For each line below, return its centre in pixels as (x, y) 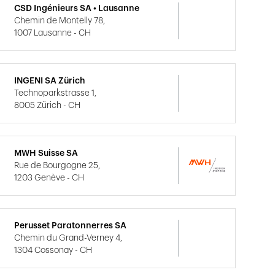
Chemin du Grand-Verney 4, (68, 238)
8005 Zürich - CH (48, 106)
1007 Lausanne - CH (53, 33)
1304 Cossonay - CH (53, 250)
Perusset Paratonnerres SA (71, 226)
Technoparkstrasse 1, (56, 93)
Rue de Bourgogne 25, (57, 166)
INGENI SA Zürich (50, 81)
